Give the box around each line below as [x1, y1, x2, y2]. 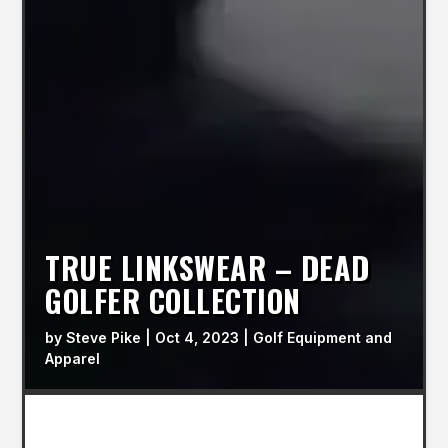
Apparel [45, 350, 101, 368]
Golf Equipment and [253, 329, 393, 347]
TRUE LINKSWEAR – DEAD [45, 245, 370, 291]
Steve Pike [66, 329, 142, 347]
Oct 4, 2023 [155, 329, 240, 347]
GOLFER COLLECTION [45, 278, 301, 324]
